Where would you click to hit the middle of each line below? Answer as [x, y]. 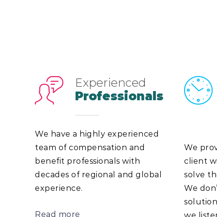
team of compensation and [90, 147]
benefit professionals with [87, 161]
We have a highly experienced [97, 134]
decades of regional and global [98, 174]
